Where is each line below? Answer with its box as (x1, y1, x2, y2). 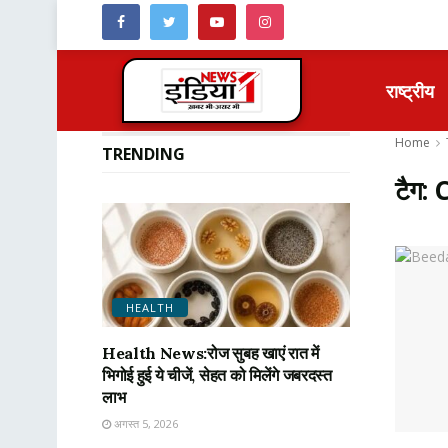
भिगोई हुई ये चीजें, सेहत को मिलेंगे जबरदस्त (102, 364, 332, 385)
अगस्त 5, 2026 (111, 415, 178, 431)
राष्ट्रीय (386, 78, 434, 103)
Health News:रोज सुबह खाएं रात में (102, 342, 319, 363)
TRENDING (102, 143, 185, 165)
